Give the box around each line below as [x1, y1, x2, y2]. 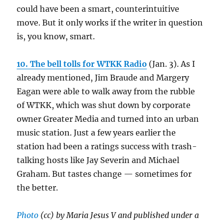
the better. [17, 183, 58, 193]
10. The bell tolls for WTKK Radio [17, 59, 147, 69]
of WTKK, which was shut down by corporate [17, 100, 191, 110]
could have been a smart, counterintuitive [17, 4, 180, 14]
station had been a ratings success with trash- [17, 141, 197, 152]
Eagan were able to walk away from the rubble [17, 86, 195, 97]
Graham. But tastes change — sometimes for [17, 169, 192, 179]
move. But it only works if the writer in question [17, 18, 203, 28]
